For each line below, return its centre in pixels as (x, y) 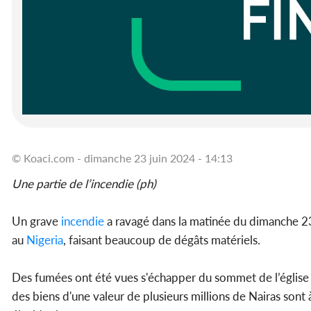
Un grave (35, 221)
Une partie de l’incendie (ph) (84, 184)
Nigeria (45, 240)
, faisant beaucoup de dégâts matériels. (162, 240)
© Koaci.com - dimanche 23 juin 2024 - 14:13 (122, 158)
